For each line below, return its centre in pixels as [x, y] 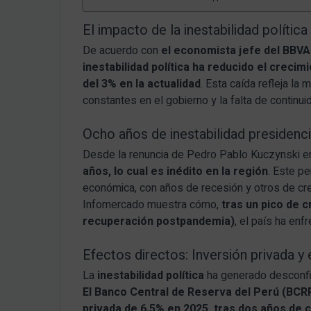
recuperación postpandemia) [159, 222]
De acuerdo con [122, 51]
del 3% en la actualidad [142, 84]
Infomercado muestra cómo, [152, 205]
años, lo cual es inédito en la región [176, 172]
